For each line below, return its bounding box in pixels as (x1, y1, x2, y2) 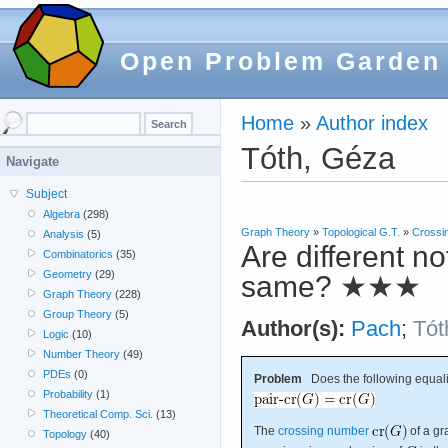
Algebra (43, 208, 81, 220)
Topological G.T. (322, 225, 400, 238)
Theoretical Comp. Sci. (43, 408, 154, 420)
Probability (43, 388, 94, 400)
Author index (316, 112, 428, 134)
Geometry (43, 268, 93, 280)
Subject (26, 187, 67, 201)
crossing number (278, 423, 369, 438)
